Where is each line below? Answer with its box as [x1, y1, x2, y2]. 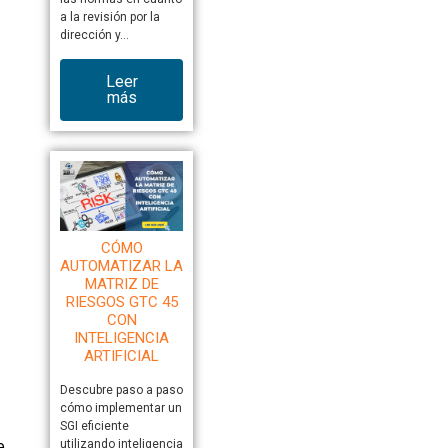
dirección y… [59, 28, 129, 43]
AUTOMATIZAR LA [60, 256, 184, 275]
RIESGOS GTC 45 [65, 292, 178, 311]
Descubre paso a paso [59, 382, 183, 397]
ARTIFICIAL [84, 346, 160, 365]
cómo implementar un [59, 400, 182, 415]
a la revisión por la [59, 10, 160, 25]
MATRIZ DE [84, 274, 159, 293]
